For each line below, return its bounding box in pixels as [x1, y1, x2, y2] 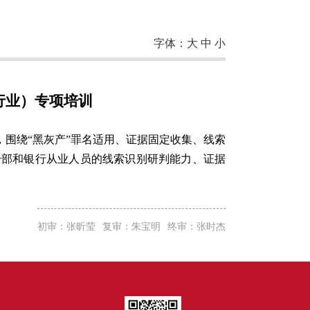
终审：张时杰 [167, 221, 226, 232]
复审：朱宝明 [102, 221, 161, 232]
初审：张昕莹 [37, 221, 95, 232]
